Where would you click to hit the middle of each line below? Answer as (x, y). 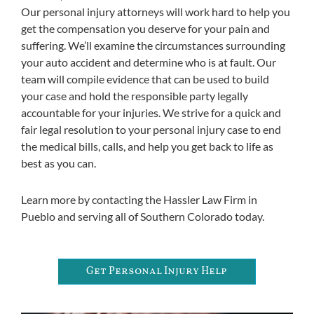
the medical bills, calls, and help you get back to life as (147, 146)
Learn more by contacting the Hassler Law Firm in (139, 199)
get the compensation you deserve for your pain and (145, 28)
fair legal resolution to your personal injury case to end (151, 129)
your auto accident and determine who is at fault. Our (149, 62)
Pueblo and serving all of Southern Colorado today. (143, 216)
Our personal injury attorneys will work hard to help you (156, 11)
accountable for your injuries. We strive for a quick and (151, 112)
